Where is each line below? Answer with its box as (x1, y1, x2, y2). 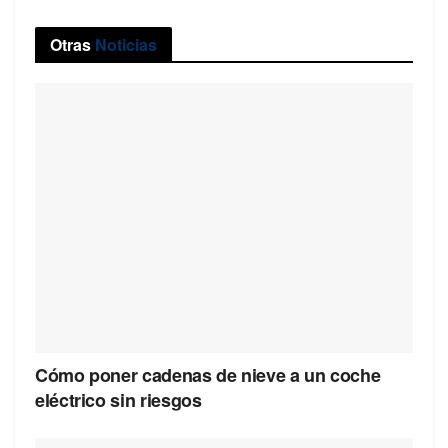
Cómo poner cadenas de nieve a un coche (35, 362, 381, 389)
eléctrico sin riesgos (35, 387, 202, 414)
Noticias (91, 32, 157, 56)
